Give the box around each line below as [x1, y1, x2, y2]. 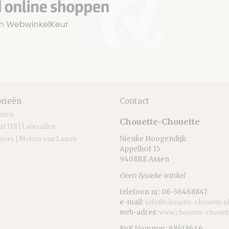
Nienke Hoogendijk [120, 134, 186, 143]
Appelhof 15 [120, 145, 160, 153]
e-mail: [120, 198, 145, 207]
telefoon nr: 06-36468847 [120, 188, 208, 196]
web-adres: [120, 208, 159, 217]
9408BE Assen [120, 155, 169, 164]
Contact [120, 96, 149, 106]
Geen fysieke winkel [120, 171, 185, 180]
